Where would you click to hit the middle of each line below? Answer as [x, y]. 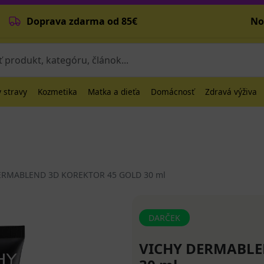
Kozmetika [57, 92]
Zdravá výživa [231, 92]
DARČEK [164, 218]
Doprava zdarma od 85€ [81, 21]
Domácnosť [173, 92]
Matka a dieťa [114, 92]
